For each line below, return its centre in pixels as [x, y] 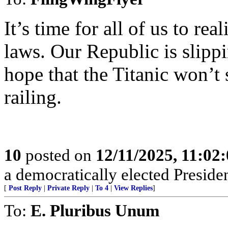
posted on [59, 155]
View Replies [133, 188]
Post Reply [25, 188]
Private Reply [68, 188]
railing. [33, 97]
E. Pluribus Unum [95, 210]
